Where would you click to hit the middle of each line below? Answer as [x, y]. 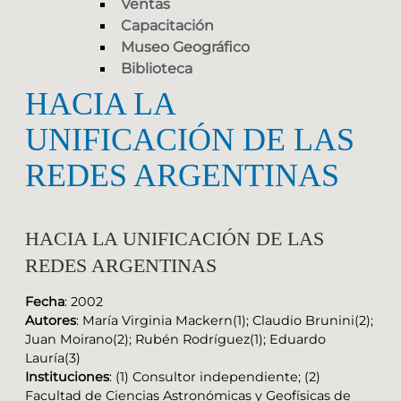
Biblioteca [157, 69]
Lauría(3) [53, 358]
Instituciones [67, 376]
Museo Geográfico [185, 47]
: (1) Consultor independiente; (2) [215, 376]
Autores [51, 320]
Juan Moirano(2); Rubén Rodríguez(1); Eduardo [175, 339]
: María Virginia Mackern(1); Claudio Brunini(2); [225, 320]
